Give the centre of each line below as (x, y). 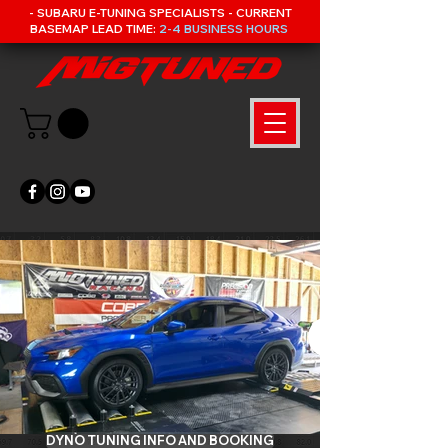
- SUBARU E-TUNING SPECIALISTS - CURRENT (160, 12)
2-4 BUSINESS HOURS (224, 28)
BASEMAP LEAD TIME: (94, 28)
